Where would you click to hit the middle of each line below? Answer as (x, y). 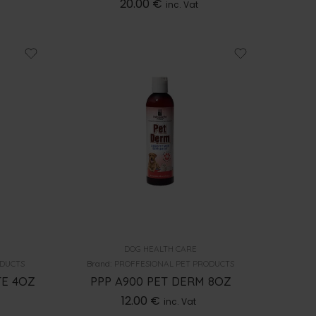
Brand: (101, 263)
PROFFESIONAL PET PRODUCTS (175, 263)
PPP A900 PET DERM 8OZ (160, 281)
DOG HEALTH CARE (161, 248)
